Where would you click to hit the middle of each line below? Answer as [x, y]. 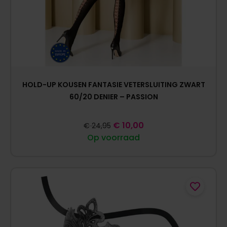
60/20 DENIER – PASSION [113, 97]
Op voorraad [113, 138]
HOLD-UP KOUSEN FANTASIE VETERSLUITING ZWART [113, 85]
